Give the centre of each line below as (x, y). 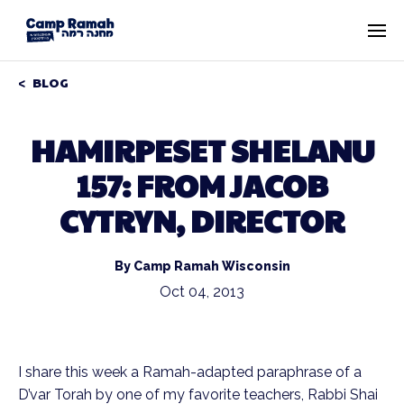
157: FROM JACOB (202, 185)
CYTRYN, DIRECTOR (202, 220)
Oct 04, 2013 (202, 292)
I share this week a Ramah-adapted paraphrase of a (190, 372)
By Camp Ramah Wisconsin (202, 266)
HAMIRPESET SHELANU (202, 150)
